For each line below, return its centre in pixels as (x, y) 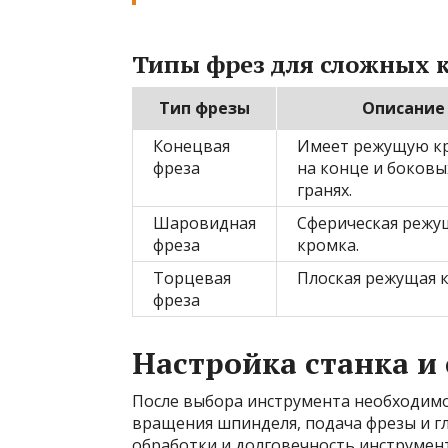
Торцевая (192, 278)
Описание (403, 108)
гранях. (324, 190)
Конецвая (191, 146)
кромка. (328, 245)
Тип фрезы (204, 108)
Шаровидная (204, 223)
